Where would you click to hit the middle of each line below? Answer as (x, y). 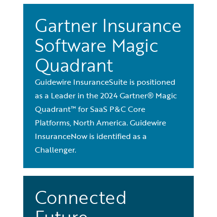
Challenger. (55, 150)
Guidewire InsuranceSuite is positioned (105, 82)
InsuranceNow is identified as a (91, 136)
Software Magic (97, 45)
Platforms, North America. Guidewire (101, 123)
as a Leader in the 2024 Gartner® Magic (106, 95)
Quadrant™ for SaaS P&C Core (90, 109)
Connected (81, 197)
